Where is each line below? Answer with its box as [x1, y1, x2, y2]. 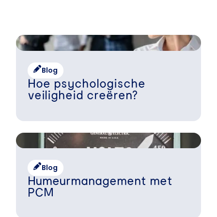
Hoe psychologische [28, 77, 145, 90]
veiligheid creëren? [28, 89, 138, 102]
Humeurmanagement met [28, 175, 172, 187]
